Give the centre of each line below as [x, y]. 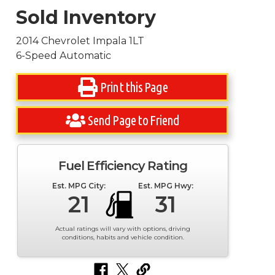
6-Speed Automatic [64, 56]
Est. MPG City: [79, 186]
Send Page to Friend [134, 120]
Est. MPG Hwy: [166, 186]
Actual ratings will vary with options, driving [123, 229]
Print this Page [134, 87]
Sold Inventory [86, 17]
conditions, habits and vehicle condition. [123, 237]
